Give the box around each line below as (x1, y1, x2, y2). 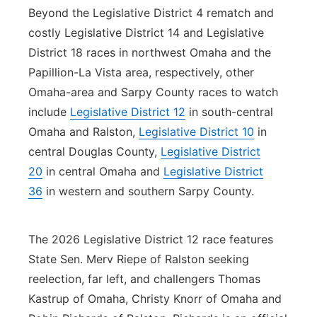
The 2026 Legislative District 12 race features (28, 232, 273, 246)
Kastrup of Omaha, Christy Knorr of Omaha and (28, 292, 282, 306)
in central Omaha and (42, 164, 163, 178)
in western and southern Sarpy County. (42, 184, 254, 198)
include (28, 105, 70, 119)
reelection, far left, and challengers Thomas (28, 272, 260, 286)
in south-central (185, 105, 273, 119)
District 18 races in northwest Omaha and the (28, 45, 271, 59)
